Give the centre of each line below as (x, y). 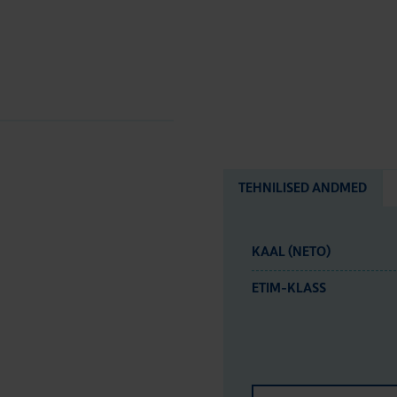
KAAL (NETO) (291, 252)
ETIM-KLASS (289, 288)
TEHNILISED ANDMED (303, 188)
